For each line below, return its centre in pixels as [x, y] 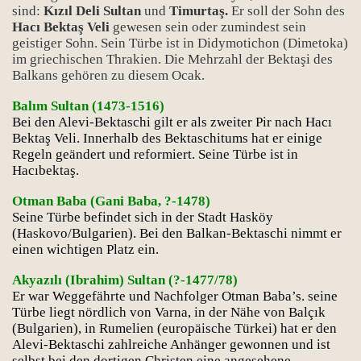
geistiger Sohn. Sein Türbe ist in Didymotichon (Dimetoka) [180, 43]
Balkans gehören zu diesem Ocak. [108, 75]
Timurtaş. [199, 11]
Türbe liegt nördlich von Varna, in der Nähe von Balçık [169, 312]
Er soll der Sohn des [286, 11]
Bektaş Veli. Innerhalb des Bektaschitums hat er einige [167, 138]
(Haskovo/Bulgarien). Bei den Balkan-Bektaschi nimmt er [177, 233]
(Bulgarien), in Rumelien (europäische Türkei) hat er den [174, 328]
